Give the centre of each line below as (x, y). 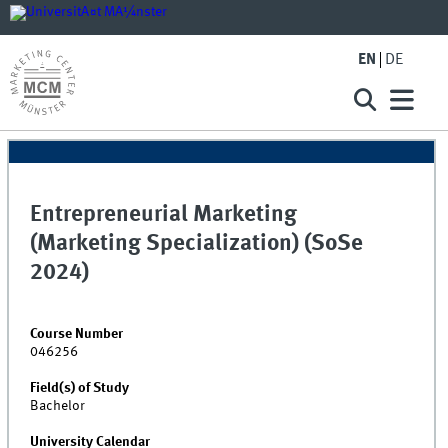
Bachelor (58, 405)
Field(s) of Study (80, 387)
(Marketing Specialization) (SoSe (197, 244)
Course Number (77, 333)
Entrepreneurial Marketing (164, 215)
